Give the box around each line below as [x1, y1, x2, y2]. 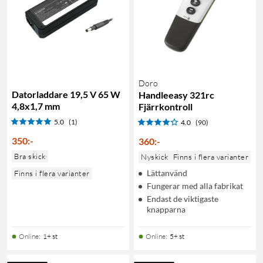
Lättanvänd [147, 167, 187, 178]
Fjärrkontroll [139, 100, 193, 112]
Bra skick [14, 151, 46, 161]
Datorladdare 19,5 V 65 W [12, 88, 120, 100]
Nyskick [141, 151, 168, 161]
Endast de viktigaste [147, 193, 218, 204]
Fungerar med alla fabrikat [147, 180, 243, 191]
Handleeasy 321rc [139, 89, 214, 100]
